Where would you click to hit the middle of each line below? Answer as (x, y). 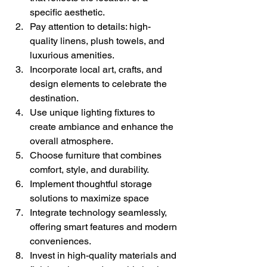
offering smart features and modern (105, 226)
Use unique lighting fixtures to (94, 112)
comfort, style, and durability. (89, 169)
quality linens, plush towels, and (98, 41)
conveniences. (60, 241)
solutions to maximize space (89, 198)
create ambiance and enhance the (103, 126)
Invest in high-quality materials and (104, 255)
